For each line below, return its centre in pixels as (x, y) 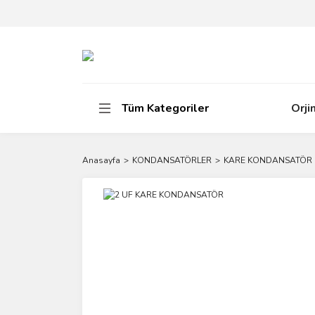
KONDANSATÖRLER (172, 160)
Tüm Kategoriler (165, 108)
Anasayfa (101, 160)
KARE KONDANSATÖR (268, 160)
